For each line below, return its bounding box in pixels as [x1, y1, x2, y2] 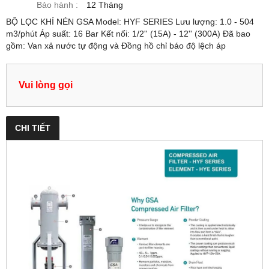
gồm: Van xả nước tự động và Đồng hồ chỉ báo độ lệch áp [6, 41, 226, 50]
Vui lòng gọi [19, 79, 73, 90]
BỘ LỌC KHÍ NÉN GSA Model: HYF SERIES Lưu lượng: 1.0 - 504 [6, 17, 254, 26]
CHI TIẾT [15, 123, 50, 133]
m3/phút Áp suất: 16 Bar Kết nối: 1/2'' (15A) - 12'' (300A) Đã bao [6, 29, 250, 38]
